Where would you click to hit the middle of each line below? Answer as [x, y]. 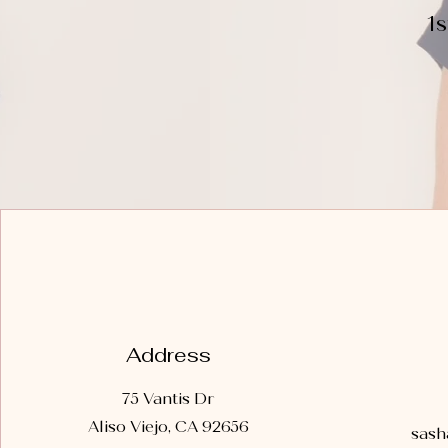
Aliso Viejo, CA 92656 [168, 426]
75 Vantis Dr [168, 398]
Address [168, 355]
